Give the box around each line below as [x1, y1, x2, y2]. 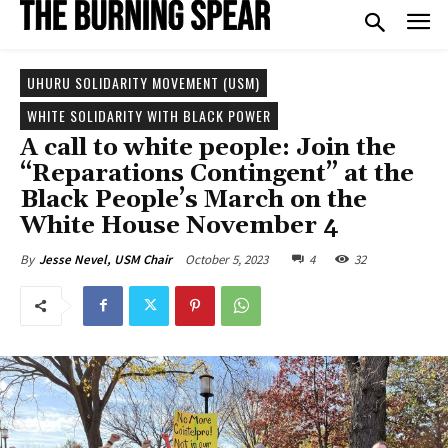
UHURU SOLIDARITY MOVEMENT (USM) [27, 71, 260, 93]
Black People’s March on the [20, 184, 367, 215]
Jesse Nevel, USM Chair [39, 250, 172, 268]
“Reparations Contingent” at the [20, 158, 414, 189]
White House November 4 [20, 210, 339, 241]
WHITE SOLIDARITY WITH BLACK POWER [27, 104, 271, 126]
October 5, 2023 [185, 250, 268, 268]
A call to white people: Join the [20, 132, 396, 163]
